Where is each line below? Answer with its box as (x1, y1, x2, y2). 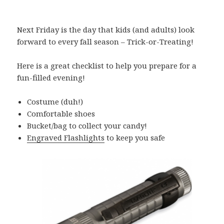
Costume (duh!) (27, 96, 83, 107)
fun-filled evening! (17, 72, 85, 83)
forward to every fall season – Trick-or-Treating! (17, 36, 194, 47)
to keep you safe (104, 132, 165, 143)
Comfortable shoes (27, 108, 95, 119)
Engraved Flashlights (27, 132, 105, 143)
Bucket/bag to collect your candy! (27, 120, 147, 131)
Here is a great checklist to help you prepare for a (17, 60, 197, 71)
